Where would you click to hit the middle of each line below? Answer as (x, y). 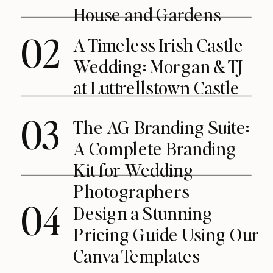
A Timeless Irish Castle (158, 45)
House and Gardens (147, 14)
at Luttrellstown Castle (157, 87)
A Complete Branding (155, 148)
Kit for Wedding (133, 169)
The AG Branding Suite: (162, 126)
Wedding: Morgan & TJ (158, 66)
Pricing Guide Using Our (166, 234)
